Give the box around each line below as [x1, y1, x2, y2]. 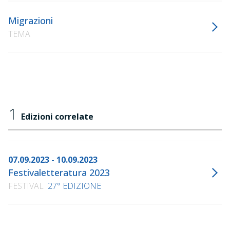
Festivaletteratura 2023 [8, 166, 110, 179]
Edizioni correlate [21, 111, 93, 122]
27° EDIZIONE [48, 180, 101, 191]
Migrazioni [8, 14, 53, 27]
